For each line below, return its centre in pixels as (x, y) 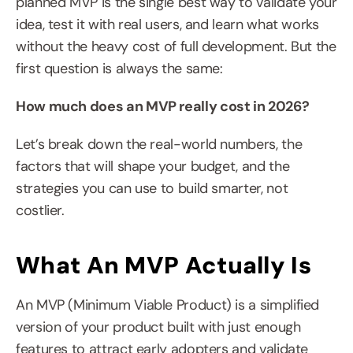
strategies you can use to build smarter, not (152, 188)
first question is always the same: (119, 69)
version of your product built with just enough (158, 327)
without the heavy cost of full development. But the (176, 46)
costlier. (40, 210)
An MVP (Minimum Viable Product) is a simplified (168, 305)
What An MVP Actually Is (163, 265)
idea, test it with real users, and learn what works (167, 24)
